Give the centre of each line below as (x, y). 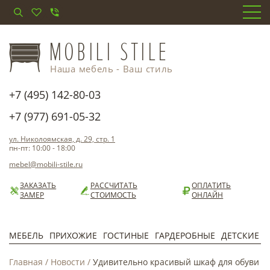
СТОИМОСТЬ (113, 195)
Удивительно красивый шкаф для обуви (176, 262)
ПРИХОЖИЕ (73, 235)
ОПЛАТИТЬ (212, 185)
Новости (68, 262)
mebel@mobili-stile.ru (46, 164)
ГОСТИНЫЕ (126, 235)
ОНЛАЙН (208, 195)
